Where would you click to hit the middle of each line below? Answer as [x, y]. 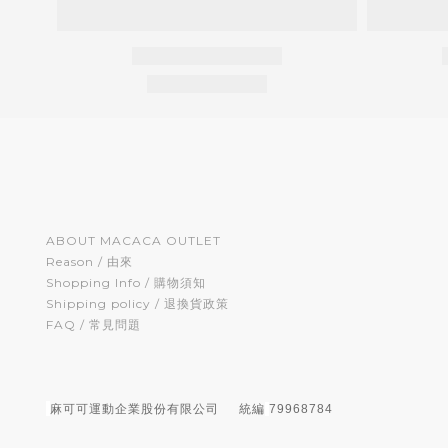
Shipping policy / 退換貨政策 [137, 303]
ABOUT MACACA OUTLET [133, 240]
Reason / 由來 [89, 261]
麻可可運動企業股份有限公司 [144, 408]
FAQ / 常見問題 [93, 324]
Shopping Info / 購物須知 [126, 282]
